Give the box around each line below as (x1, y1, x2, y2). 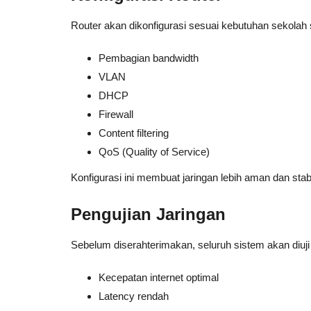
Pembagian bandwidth (99, 52, 199, 64)
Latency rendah (99, 290, 169, 302)
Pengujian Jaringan (71, 205, 226, 224)
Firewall (99, 108, 133, 120)
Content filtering (99, 127, 169, 139)
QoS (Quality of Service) (99, 146, 210, 158)
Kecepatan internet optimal (99, 271, 219, 283)
